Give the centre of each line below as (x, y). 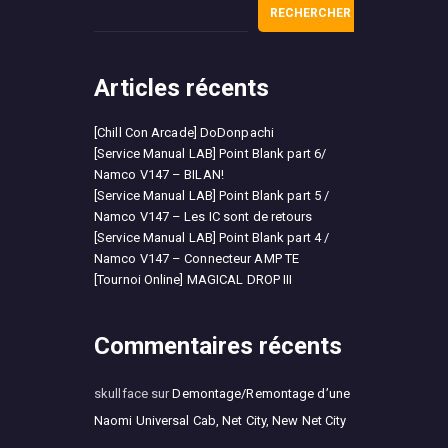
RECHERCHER (311, 13)
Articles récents (181, 87)
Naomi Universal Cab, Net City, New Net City (220, 420)
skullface (121, 393)
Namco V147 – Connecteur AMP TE (197, 258)
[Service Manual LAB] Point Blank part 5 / (212, 195)
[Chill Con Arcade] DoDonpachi (184, 132)
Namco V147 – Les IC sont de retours (203, 216)
